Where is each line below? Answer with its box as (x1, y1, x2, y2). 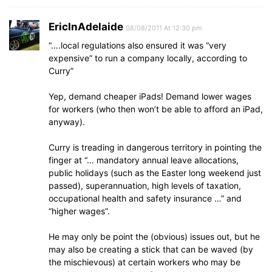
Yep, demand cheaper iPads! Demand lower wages (49, 91, 251, 101)
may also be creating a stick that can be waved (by (49, 244, 253, 254)
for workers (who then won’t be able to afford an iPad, (49, 104, 263, 114)
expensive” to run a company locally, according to (49, 53, 247, 63)
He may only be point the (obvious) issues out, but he (49, 231, 260, 242)
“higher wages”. (49, 206, 110, 216)
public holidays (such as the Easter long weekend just (49, 168, 261, 178)
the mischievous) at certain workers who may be (49, 257, 240, 267)
